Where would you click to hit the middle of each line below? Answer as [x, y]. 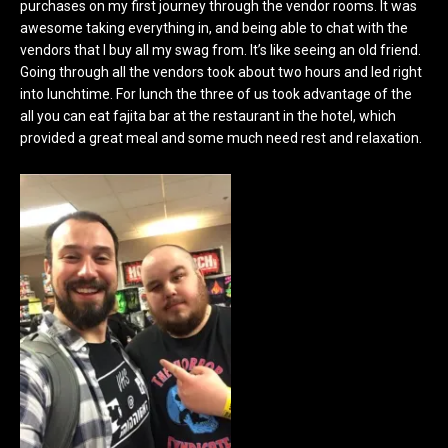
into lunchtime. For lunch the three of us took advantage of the [216, 94]
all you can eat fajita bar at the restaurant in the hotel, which [208, 116]
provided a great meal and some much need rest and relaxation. [221, 138]
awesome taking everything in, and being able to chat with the [214, 28]
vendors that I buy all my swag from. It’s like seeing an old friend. [220, 50]
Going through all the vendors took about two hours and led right [221, 72]
